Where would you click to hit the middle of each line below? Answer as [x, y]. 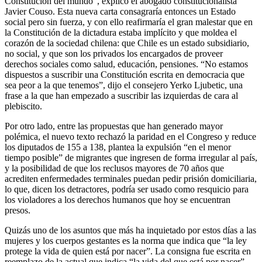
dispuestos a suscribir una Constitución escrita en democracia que [125, 74]
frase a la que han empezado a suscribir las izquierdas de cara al [121, 95]
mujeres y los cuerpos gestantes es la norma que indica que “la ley [126, 240]
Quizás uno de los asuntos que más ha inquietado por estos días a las [130, 230]
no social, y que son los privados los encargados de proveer [114, 53]
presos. [19, 210]
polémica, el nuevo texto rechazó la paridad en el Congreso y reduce [130, 136]
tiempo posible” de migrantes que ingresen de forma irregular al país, [131, 157]
